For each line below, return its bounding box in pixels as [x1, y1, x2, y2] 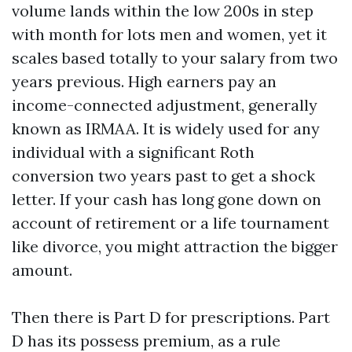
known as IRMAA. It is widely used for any [12, 119, 320, 138]
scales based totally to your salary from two [12, 48, 338, 68]
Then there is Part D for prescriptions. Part [12, 307, 330, 327]
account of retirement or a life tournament [12, 213, 329, 233]
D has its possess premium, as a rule [12, 331, 280, 350]
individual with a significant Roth [12, 142, 255, 162]
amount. [12, 260, 72, 280]
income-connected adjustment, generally [12, 95, 317, 115]
